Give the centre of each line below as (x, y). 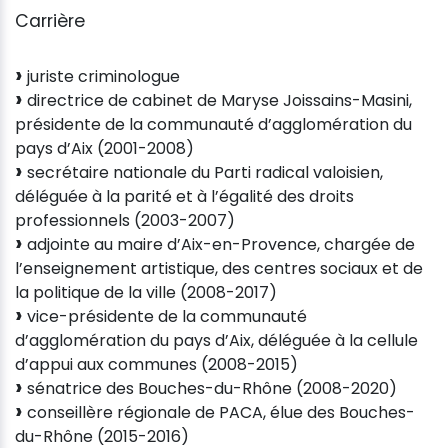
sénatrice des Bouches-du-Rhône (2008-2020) (210, 388)
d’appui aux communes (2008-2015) (156, 364)
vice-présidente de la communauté (165, 316)
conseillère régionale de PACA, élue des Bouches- (219, 412)
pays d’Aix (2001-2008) (104, 148)
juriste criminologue (101, 76)
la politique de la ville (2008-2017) (146, 292)
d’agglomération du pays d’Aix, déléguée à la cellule (216, 340)
